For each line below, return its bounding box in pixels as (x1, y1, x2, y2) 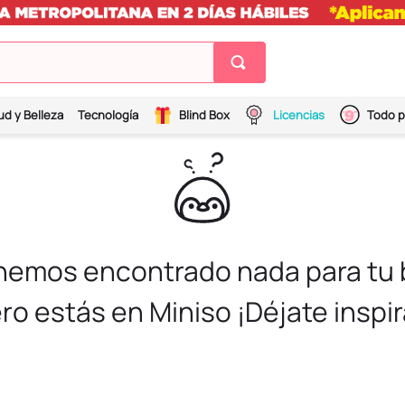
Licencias (273, 107, 325, 124)
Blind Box (179, 107, 230, 124)
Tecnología (78, 107, 138, 124)
